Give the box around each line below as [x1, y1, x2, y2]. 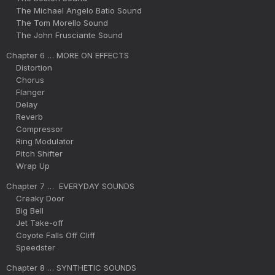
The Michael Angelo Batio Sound [6, 5, 142, 15]
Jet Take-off [6, 217, 63, 228]
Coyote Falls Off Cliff [6, 230, 95, 240]
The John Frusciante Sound [6, 29, 123, 40]
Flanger [6, 87, 45, 97]
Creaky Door [6, 193, 64, 203]
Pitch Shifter [6, 148, 63, 158]
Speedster [6, 242, 55, 252]
